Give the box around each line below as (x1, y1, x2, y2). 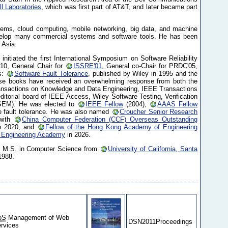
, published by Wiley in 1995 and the (88, 69, 198, 77)
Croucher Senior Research (120, 107, 198, 116)
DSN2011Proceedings (128, 218, 193, 226)
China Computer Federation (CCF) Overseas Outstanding (21, 115, 198, 123)
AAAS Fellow (157, 100, 198, 108)
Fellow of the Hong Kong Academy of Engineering (45, 123, 198, 131)
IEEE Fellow (85, 100, 123, 108)
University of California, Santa (108, 145, 198, 153)
